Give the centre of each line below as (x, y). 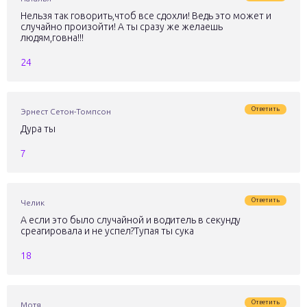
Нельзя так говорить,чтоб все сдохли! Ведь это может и (146, 16)
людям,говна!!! (52, 38)
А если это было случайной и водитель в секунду (131, 220)
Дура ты (38, 129)
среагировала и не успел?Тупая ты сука (107, 231)
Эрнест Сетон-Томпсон (66, 111)
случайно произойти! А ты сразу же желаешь (122, 27)
